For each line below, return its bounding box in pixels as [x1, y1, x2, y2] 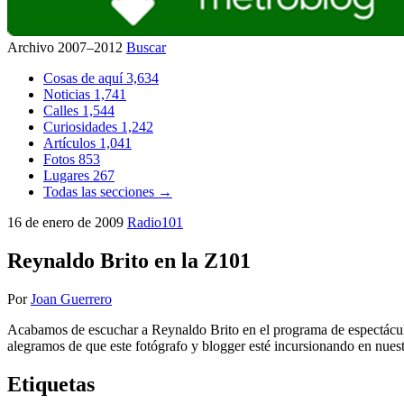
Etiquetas [7, 372, 95, 396]
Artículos [43, 135, 99, 151]
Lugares [43, 168, 93, 183]
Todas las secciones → [43, 184, 172, 199]
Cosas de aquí [43, 70, 126, 86]
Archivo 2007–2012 [7, 40, 126, 55]
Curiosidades [43, 119, 121, 134]
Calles [43, 103, 82, 118]
